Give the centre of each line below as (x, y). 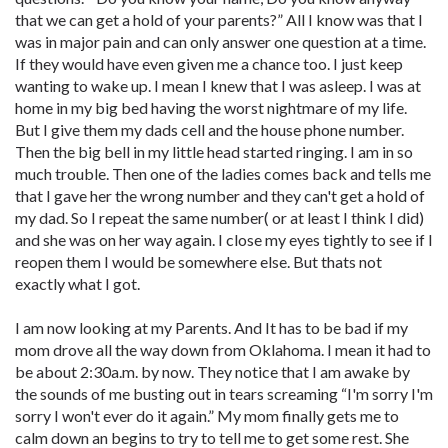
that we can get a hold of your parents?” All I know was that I (219, 19)
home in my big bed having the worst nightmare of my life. (211, 107)
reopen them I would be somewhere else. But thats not (198, 261)
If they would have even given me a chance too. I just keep (209, 63)
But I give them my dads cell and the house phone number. (209, 129)
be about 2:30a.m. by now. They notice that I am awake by (212, 371)
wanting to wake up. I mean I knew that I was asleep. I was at (218, 85)
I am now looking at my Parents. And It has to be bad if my (211, 327)
